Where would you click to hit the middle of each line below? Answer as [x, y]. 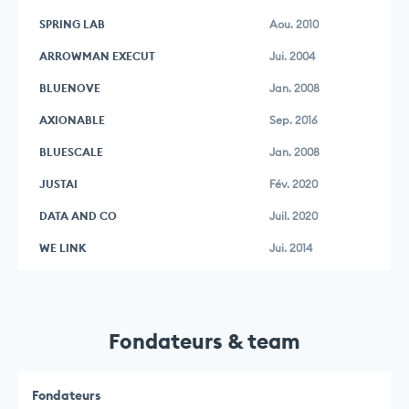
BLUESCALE [71, 152]
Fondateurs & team [204, 341]
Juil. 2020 [294, 216]
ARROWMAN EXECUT [97, 57]
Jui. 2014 [291, 248]
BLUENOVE [70, 89]
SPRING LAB [72, 25]
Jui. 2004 [292, 57]
